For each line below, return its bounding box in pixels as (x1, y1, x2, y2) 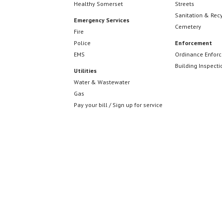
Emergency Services (74, 16, 130, 24)
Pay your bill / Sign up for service (74, 101, 163, 109)
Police (74, 39, 91, 47)
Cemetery (175, 23, 202, 31)
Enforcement (175, 39, 213, 47)
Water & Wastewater (74, 78, 130, 86)
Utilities (74, 67, 97, 75)
